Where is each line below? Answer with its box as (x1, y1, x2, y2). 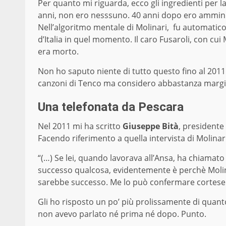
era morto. (38, 46, 79, 58)
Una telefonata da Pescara (38, 100, 184, 115)
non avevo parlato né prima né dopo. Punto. (38, 208, 206, 220)
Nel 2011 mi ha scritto (38, 121, 123, 132)
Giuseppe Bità (123, 121, 179, 132)
